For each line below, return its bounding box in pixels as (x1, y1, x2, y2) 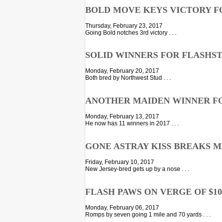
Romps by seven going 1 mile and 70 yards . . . (85, 211, 211, 219)
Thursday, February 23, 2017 (85, 22, 163, 29)
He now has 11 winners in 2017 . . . (85, 120, 179, 127)
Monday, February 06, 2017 (85, 204, 159, 212)
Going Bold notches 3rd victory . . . (85, 29, 176, 36)
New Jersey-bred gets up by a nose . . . (85, 166, 189, 173)
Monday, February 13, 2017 (85, 113, 159, 120)
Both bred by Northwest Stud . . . (85, 74, 171, 82)
